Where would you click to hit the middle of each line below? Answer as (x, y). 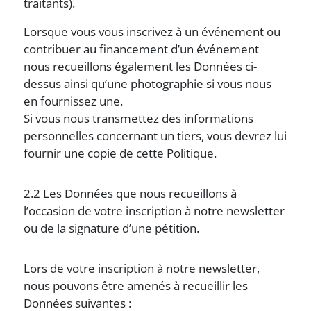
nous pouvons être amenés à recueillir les (136, 286)
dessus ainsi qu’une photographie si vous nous (148, 84)
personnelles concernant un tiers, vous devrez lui (155, 136)
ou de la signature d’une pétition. (112, 228)
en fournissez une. (74, 101)
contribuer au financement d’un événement (142, 49)
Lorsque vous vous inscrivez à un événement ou (152, 32)
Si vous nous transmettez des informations (139, 118)
